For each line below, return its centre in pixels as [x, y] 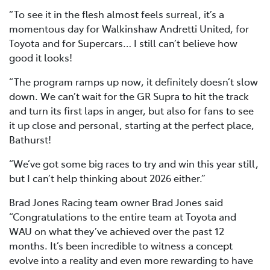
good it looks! [41, 58]
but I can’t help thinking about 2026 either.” [107, 178]
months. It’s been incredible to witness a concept [121, 246]
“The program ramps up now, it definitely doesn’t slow [133, 82]
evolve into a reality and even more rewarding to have [131, 260]
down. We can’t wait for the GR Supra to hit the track [129, 96]
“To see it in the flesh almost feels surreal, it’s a [117, 14]
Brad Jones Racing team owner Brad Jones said [116, 202]
